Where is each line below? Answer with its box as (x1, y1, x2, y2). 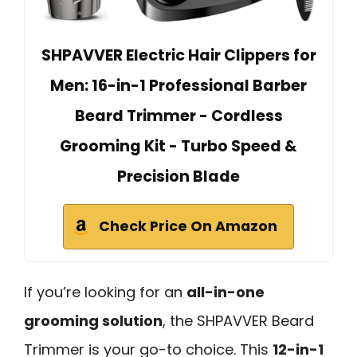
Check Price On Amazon (99, 216, 277, 236)
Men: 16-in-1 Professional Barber (50, 74, 307, 96)
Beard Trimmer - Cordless (74, 104, 283, 127)
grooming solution (24, 310, 163, 331)
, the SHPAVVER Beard (163, 310, 314, 331)
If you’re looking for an (24, 281, 186, 302)
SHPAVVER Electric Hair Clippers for (41, 44, 316, 66)
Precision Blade (117, 165, 240, 187)
